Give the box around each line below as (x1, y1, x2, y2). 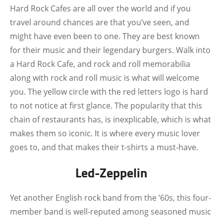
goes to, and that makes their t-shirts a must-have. (10, 142, 200, 153)
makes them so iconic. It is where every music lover (10, 128, 200, 139)
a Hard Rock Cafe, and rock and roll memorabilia (10, 58, 190, 69)
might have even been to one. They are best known (10, 31, 200, 42)
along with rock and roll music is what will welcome (10, 72, 199, 83)
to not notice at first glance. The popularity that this (10, 100, 202, 111)
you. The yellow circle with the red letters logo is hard (10, 86, 208, 97)
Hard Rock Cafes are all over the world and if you (10, 3, 191, 14)
